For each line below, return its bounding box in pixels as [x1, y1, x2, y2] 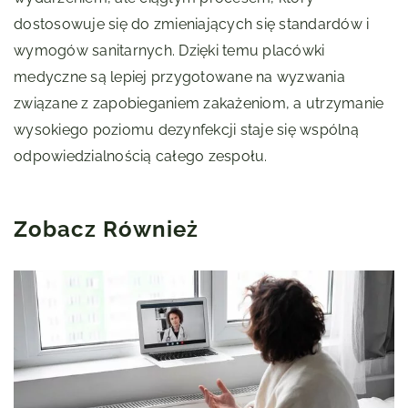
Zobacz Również [14, 216, 199, 243]
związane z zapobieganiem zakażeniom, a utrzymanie [14, 95, 384, 113]
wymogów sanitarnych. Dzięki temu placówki [14, 42, 325, 60]
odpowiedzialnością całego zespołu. [14, 148, 268, 166]
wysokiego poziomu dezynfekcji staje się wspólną [14, 121, 359, 139]
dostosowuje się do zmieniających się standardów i [14, 15, 370, 34]
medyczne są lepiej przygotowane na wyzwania [14, 68, 345, 87]
